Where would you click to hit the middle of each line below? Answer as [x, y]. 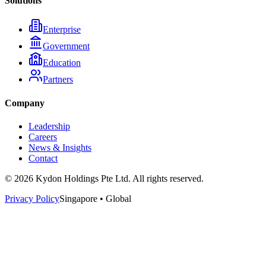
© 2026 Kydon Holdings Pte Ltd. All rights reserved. [104, 178]
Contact [43, 158]
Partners [58, 80]
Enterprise [62, 30]
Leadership [49, 126]
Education [62, 63]
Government [66, 46]
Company [25, 103]
